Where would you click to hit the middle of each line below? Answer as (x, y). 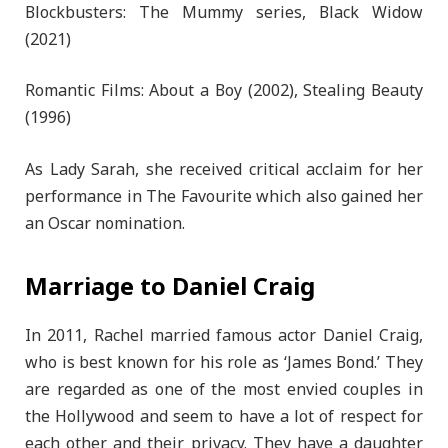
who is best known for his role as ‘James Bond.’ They (224, 362)
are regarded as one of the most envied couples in (224, 389)
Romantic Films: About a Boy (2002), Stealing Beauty (224, 91)
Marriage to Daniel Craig (170, 287)
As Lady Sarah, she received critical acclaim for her (224, 169)
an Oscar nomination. (105, 223)
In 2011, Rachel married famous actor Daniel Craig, (224, 335)
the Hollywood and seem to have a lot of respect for (224, 416)
